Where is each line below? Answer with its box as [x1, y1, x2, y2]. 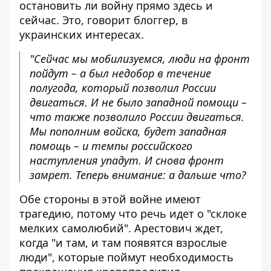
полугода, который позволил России [30, 80, 216, 95]
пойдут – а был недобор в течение [30, 66, 211, 80]
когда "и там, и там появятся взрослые [19, 235, 227, 250]
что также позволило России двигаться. [30, 109, 244, 124]
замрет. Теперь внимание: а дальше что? [30, 168, 249, 182]
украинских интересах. [19, 27, 150, 42]
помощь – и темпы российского [30, 139, 192, 153]
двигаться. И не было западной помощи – [30, 95, 247, 109]
